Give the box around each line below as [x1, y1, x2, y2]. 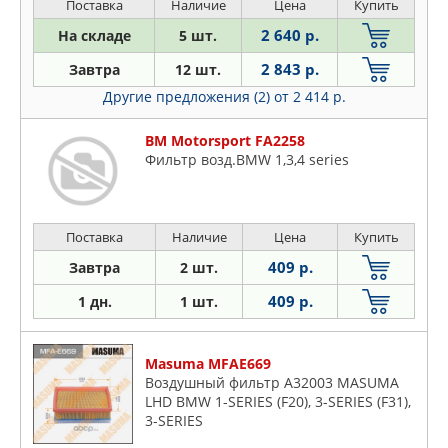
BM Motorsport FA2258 [145, 131, 305, 151]
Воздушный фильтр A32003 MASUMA [145, 373, 399, 393]
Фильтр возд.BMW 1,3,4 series [145, 150, 349, 170]
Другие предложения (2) [102, 87, 274, 107]
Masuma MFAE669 [145, 354, 271, 374]
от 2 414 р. [273, 87, 346, 107]
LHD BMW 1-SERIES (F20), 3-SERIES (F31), [145, 392, 411, 412]
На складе [57, 26, 131, 46]
